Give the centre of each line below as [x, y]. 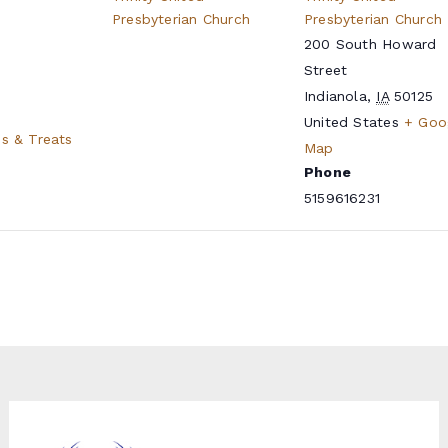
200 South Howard [370, 44]
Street [326, 70]
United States [351, 122]
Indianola [335, 96]
